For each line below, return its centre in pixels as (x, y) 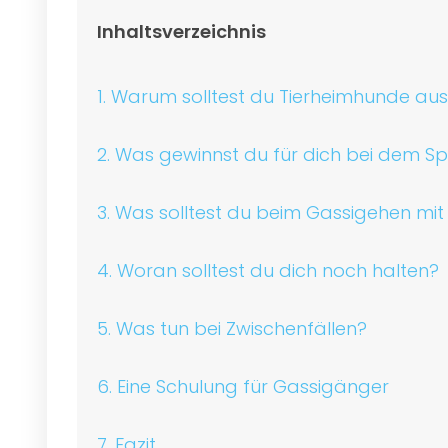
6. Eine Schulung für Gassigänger (243, 386)
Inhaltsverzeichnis (181, 31)
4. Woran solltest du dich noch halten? (268, 270)
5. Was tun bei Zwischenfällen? (232, 328)
